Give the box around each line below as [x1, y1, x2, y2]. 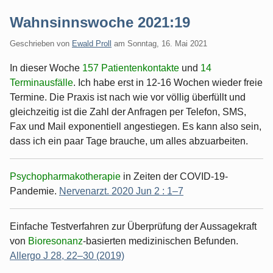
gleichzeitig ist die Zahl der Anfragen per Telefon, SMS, [10, 106, 246, 117]
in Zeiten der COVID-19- [123, 171, 228, 182]
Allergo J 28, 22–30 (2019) [10, 250, 124, 261]
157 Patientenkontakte [82, 62, 179, 73]
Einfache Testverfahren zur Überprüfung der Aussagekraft [10, 221, 257, 232]
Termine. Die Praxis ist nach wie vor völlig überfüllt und [10, 91, 246, 102]
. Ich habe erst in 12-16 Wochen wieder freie [73, 77, 263, 88]
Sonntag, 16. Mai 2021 [127, 38, 207, 48]
